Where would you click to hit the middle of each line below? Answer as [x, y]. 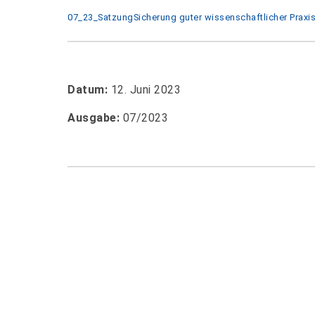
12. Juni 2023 [144, 90]
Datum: [88, 90]
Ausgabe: [94, 118]
